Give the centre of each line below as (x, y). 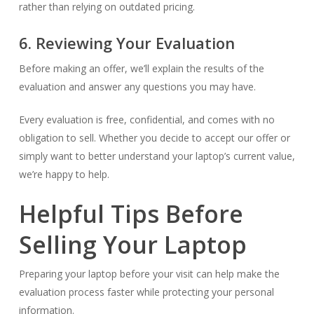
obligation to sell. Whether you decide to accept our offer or (154, 138)
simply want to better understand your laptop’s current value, (157, 156)
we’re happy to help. (64, 174)
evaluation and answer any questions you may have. (137, 87)
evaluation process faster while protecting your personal (146, 292)
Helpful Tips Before (131, 214)
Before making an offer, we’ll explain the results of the (141, 68)
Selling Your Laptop (132, 245)
